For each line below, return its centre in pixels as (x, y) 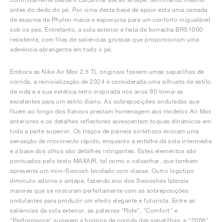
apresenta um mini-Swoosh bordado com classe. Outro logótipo (102, 171)
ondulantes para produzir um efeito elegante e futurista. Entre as (103, 200)
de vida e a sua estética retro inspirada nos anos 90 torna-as (97, 91)
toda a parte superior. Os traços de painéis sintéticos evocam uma (105, 131)
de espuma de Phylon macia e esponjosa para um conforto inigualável (110, 20)
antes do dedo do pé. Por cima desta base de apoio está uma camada (109, 10)
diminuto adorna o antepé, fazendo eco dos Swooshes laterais (99, 181)
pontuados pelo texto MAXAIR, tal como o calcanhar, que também (104, 161)
